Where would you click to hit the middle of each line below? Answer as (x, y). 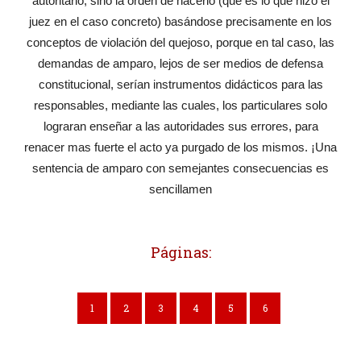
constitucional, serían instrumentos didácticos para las (180, 85)
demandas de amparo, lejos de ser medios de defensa (180, 64)
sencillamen (180, 189)
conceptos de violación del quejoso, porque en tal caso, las (180, 43)
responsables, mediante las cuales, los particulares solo (180, 106)
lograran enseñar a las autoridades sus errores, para (180, 127)
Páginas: (180, 253)
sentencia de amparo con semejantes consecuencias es (180, 168)
